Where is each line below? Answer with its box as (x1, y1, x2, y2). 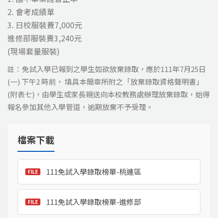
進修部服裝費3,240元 (7, 32, 82, 44)
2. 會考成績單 (7, 6, 54, 18)
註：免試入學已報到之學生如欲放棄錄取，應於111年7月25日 (7, 64, 206, 74)
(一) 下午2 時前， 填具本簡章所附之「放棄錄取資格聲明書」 (7, 76, 203, 87)
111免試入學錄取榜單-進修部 (46, 197, 141, 207)
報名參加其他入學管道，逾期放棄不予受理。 (7, 102, 153, 112)
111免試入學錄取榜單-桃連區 (46, 166, 141, 177)
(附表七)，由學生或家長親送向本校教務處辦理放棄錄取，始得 (7, 89, 210, 99)
